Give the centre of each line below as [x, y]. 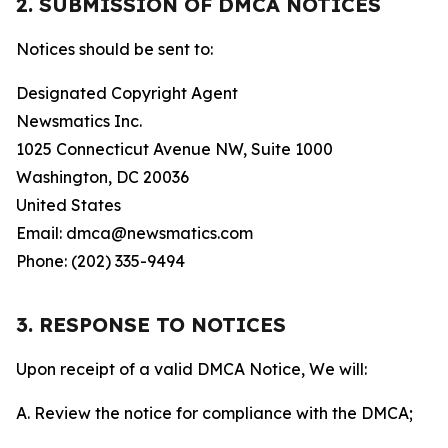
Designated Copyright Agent [127, 93]
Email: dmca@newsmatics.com [134, 233]
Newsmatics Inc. [79, 121]
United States [68, 205]
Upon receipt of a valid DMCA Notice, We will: [191, 369]
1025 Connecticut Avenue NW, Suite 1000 [174, 149]
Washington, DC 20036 [102, 177]
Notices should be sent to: [114, 49]
